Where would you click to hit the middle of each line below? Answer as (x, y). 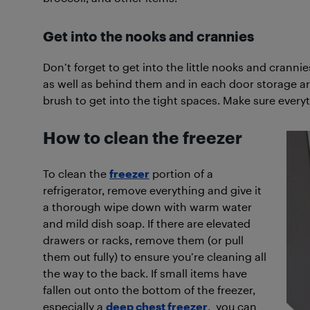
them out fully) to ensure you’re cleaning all (155, 256)
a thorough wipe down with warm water (147, 207)
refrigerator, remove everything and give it (152, 190)
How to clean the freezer (143, 138)
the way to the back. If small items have (145, 273)
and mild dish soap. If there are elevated (147, 223)
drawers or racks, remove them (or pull (143, 240)
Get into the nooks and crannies (148, 36)
